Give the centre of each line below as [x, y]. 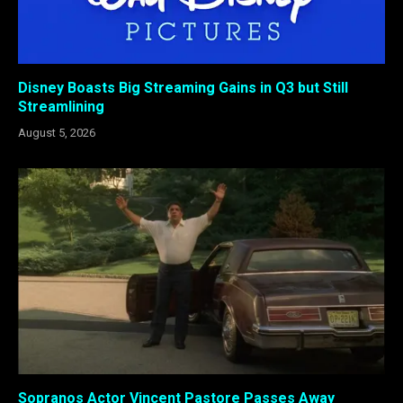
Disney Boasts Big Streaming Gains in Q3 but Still [183, 87]
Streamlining [61, 106]
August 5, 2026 [57, 132]
